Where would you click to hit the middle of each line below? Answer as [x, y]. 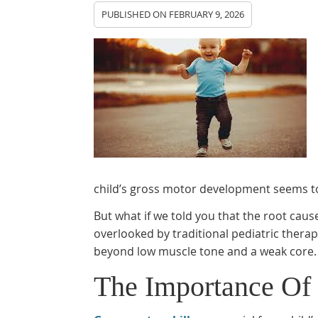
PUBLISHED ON [135, 15]
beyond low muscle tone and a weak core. [205, 251]
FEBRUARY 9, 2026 [207, 15]
